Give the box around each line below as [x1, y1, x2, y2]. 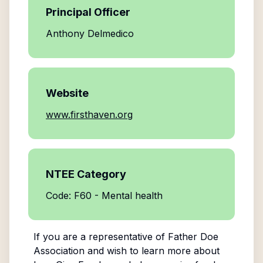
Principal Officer [46, 6, 130, 18]
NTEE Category [46, 168, 126, 180]
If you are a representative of [33, 231, 168, 242]
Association [33, 245, 85, 257]
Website [46, 87, 89, 99]
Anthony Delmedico [46, 28, 134, 39]
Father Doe [167, 231, 218, 242]
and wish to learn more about [84, 245, 220, 257]
